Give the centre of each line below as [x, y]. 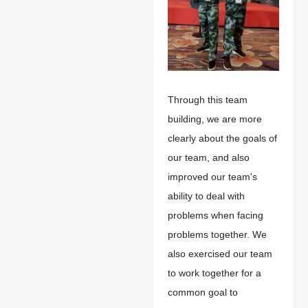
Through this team [208, 99]
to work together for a [214, 273]
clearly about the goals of [222, 138]
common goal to [203, 292]
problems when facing [216, 215]
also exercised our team [220, 253]
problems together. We [217, 234]
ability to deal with [206, 196]
